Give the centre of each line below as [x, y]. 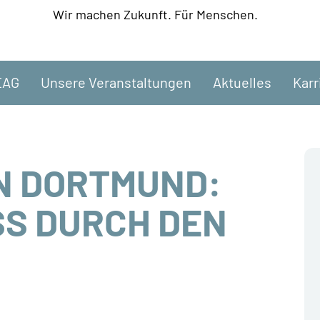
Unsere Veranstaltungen [116, 82]
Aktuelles [242, 82]
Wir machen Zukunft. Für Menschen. [156, 14]
